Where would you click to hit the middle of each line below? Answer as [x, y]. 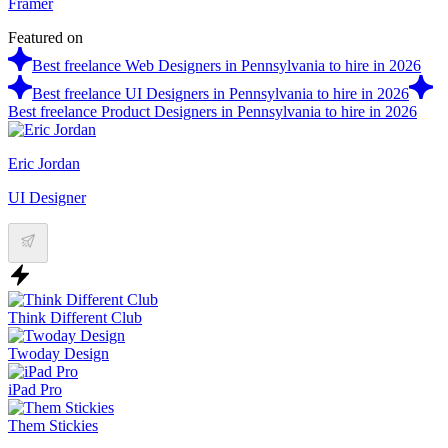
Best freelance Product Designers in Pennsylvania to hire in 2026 [212, 111]
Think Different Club [75, 317]
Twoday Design [58, 353]
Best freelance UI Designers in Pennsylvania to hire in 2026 [220, 93]
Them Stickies [53, 425]
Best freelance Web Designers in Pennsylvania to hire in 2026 [226, 65]
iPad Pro [35, 389]
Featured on [45, 37]
